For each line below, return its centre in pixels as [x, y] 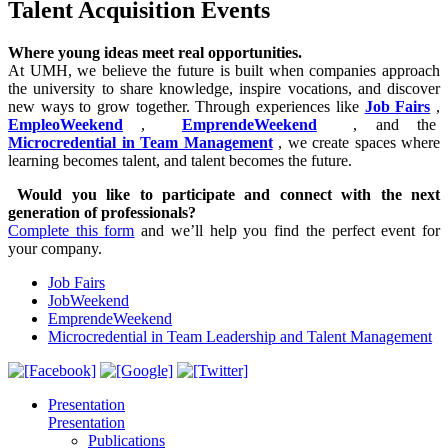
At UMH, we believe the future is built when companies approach [224, 70]
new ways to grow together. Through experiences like [186, 106]
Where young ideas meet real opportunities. [155, 52]
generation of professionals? [102, 212]
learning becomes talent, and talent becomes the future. [180, 160]
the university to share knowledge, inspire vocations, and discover [224, 88]
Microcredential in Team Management [140, 142]
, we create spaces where [356, 142]
